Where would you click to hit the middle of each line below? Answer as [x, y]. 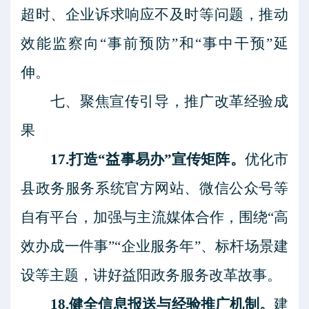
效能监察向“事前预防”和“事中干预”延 [154, 43]
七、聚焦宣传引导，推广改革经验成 [169, 101]
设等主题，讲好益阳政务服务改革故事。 [151, 275]
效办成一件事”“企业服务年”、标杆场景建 [154, 246]
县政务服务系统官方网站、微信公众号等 [154, 188]
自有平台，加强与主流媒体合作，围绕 [144, 217]
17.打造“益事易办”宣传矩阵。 [147, 159]
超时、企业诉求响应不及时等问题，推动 [154, 14]
